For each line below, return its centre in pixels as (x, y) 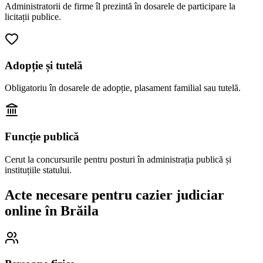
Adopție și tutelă (44, 65)
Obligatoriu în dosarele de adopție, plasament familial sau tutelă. (123, 88)
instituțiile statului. (38, 170)
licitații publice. (33, 16)
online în (33, 210)
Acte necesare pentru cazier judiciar (114, 195)
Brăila (80, 210)
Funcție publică (42, 137)
